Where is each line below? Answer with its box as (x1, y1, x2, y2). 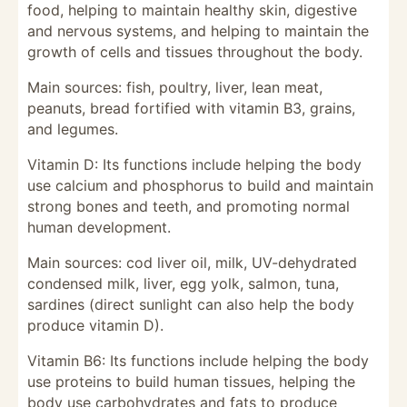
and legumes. (27, 120, 118, 138)
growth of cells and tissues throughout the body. (27, 43, 362, 61)
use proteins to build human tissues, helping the (27, 372, 355, 391)
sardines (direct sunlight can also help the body (27, 295, 354, 313)
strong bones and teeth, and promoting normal (27, 197, 350, 215)
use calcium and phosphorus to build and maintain (27, 176, 373, 194)
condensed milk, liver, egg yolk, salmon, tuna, (27, 274, 339, 293)
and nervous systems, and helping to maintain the (27, 22, 369, 40)
